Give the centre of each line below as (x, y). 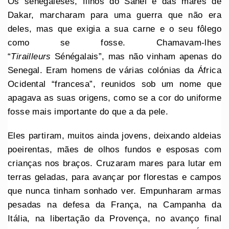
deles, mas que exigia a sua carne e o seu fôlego (114, 29)
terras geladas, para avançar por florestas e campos (114, 177)
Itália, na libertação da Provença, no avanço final (114, 218)
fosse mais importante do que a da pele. (88, 111)
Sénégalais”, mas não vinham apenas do (136, 56)
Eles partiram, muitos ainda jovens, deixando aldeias (114, 135)
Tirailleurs (31, 56)
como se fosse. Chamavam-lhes (114, 42)
